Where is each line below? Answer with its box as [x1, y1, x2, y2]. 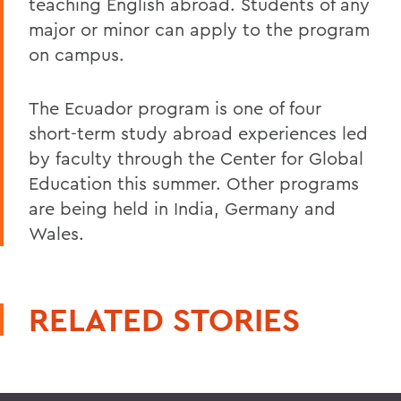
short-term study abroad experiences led [29, 121, 368, 144]
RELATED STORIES [29, 298, 300, 340]
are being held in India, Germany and [29, 196, 336, 219]
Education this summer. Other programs [29, 171, 359, 194]
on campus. [29, 42, 124, 65]
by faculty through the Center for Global [29, 146, 363, 169]
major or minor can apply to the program [29, 17, 370, 40]
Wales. [29, 221, 84, 244]
